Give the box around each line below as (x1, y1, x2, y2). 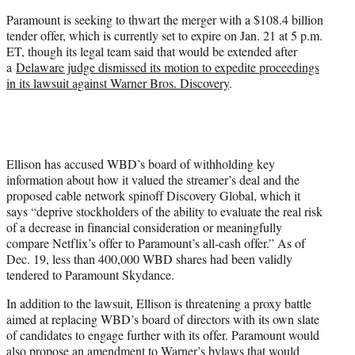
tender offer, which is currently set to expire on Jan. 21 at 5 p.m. (6, 26, 323, 44)
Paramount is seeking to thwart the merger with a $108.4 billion (6, 10, 323, 28)
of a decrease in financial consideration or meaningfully (6, 218, 282, 235)
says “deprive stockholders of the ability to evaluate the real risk (6, 202, 323, 219)
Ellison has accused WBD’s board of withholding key (6, 155, 275, 172)
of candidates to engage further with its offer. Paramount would (6, 326, 319, 343)
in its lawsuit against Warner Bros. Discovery (6, 74, 229, 91)
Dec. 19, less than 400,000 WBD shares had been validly (6, 250, 292, 267)
